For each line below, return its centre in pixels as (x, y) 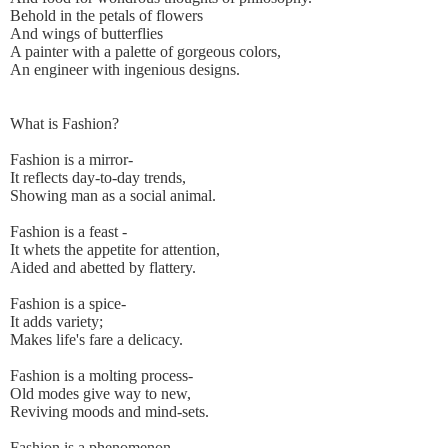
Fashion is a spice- (68, 304)
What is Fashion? (64, 124)
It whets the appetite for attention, (115, 250)
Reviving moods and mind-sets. (109, 412)
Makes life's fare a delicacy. (96, 340)
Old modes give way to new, (100, 394)
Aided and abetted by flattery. (103, 268)
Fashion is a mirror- (71, 160)
